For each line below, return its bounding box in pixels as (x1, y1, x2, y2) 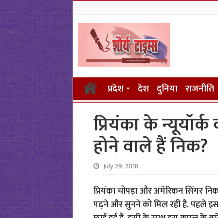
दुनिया (156, 81, 178, 96)
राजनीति (185, 81, 214, 96)
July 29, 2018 (103, 161, 138, 172)
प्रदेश (107, 81, 124, 96)
